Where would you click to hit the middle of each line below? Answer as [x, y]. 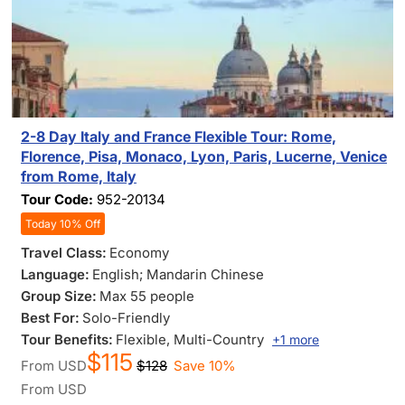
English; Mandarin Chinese [178, 274]
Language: [55, 274]
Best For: [50, 318]
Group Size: [59, 296]
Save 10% [205, 366]
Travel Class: [64, 253]
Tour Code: [59, 199]
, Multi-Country [217, 339]
